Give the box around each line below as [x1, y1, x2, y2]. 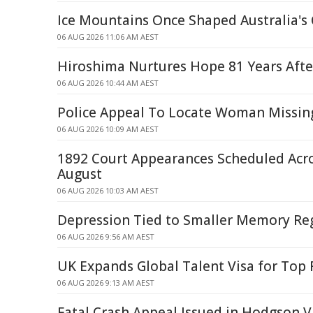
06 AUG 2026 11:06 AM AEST [57, 31, 159, 42]
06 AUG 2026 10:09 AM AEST [57, 124, 159, 134]
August [57, 165, 102, 183]
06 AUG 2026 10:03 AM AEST [57, 185, 159, 196]
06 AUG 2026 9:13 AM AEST [57, 277, 154, 288]
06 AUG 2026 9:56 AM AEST [57, 231, 154, 242]
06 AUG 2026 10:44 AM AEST [57, 78, 159, 88]
